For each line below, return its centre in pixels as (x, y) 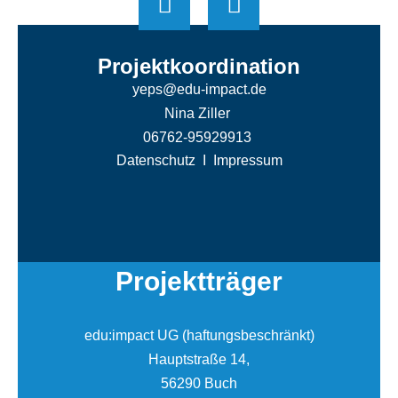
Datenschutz (155, 160)
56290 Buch (199, 383)
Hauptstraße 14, (199, 359)
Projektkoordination (199, 66)
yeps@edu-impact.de (199, 89)
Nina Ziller (199, 113)
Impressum (247, 160)
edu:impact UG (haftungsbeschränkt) (199, 335)
